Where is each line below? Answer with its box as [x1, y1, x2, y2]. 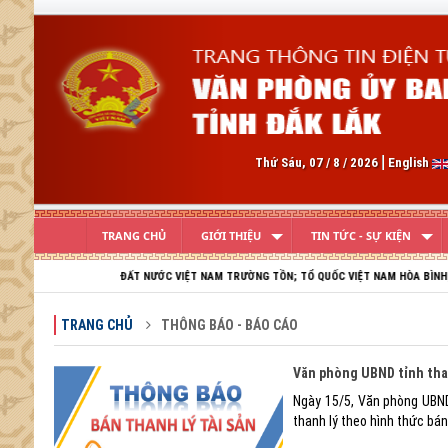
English [387, 155, 432, 170]
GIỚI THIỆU [200, 228, 261, 243]
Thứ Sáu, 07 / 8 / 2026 [254, 155, 378, 170]
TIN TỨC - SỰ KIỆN [310, 228, 411, 243]
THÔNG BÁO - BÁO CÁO [157, 317, 298, 333]
